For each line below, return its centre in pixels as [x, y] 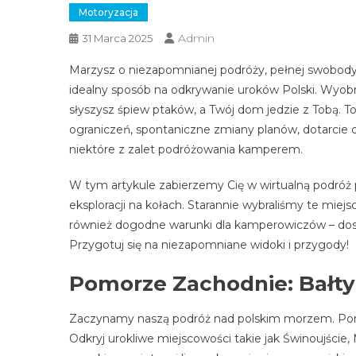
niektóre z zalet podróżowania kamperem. [186, 149]
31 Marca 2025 [117, 38]
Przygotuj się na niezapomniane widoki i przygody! [209, 244]
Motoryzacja [108, 12]
